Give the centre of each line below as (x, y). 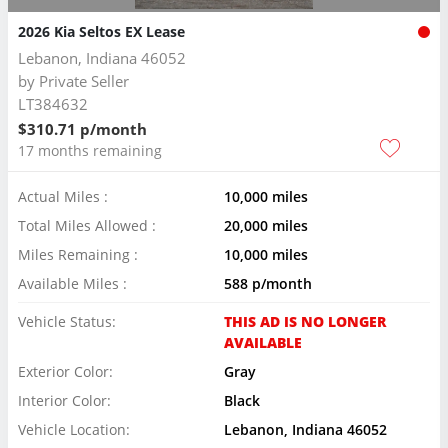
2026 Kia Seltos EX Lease (101, 31)
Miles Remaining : (78, 254)
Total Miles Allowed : (87, 225)
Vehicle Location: (74, 429)
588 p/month (268, 283)
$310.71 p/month (82, 129)
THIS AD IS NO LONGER (305, 321)
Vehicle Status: (67, 321)
